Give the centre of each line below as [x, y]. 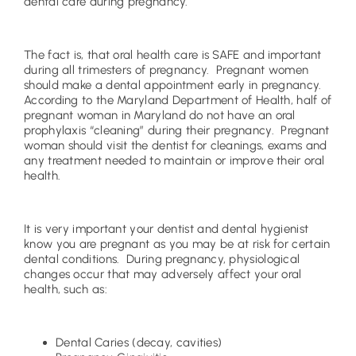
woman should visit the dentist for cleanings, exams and [176, 146]
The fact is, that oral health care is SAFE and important [173, 55]
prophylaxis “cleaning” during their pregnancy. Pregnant [177, 131]
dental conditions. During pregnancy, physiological [162, 259]
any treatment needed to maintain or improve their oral [174, 161]
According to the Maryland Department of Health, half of [178, 101]
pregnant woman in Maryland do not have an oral [160, 116]
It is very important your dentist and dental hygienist [166, 228]
